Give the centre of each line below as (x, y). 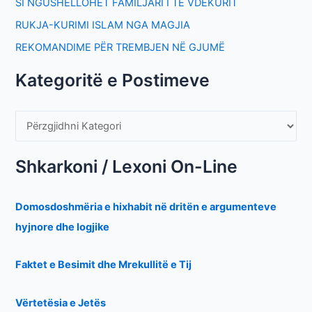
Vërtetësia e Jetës (61, 303)
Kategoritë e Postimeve (113, 80)
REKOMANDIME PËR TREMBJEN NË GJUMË (120, 47)
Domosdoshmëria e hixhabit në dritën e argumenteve (146, 206)
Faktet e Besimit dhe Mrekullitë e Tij (104, 265)
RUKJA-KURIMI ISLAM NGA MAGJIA (103, 25)
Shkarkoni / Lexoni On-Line (127, 167)
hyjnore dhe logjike (63, 227)
